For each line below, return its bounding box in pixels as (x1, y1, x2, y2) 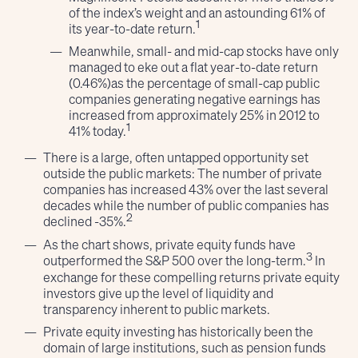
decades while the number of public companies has (43, 197, 330, 215)
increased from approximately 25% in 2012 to (69, 106, 320, 125)
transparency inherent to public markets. (43, 300, 271, 318)
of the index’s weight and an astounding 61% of (69, 3, 326, 22)
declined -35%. (43, 213, 127, 231)
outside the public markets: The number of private (43, 165, 323, 183)
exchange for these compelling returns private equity (43, 268, 340, 286)
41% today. (69, 122, 127, 141)
